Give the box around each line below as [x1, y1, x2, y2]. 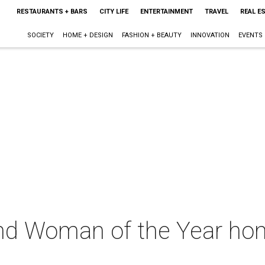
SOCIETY [27, 31, 54, 39]
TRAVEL [204, 8, 228, 15]
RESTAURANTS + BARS [16, 8, 88, 15]
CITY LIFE [99, 8, 128, 15]
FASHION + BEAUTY [121, 31, 182, 39]
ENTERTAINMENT [140, 8, 193, 15]
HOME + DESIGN [62, 31, 113, 39]
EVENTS [238, 31, 263, 39]
